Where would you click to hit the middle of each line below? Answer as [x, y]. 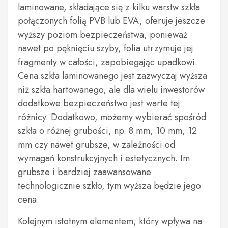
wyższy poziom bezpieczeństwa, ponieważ [103, 35]
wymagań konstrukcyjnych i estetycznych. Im [104, 158]
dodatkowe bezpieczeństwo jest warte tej [99, 103]
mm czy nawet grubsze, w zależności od [96, 145]
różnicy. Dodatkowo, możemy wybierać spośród [112, 117]
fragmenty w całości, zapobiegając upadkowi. [108, 62]
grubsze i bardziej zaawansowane [84, 172]
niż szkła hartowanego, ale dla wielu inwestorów [111, 90]
